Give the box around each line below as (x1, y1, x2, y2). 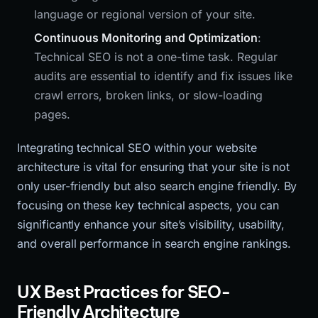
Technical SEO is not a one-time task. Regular (34, 50, 278, 65)
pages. (34, 107, 70, 122)
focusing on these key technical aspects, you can (17, 198, 279, 213)
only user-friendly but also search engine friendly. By (17, 179, 297, 194)
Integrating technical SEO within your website (17, 141, 257, 155)
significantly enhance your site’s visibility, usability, (17, 217, 285, 232)
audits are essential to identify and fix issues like (34, 69, 292, 84)
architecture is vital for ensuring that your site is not (17, 160, 290, 175)
